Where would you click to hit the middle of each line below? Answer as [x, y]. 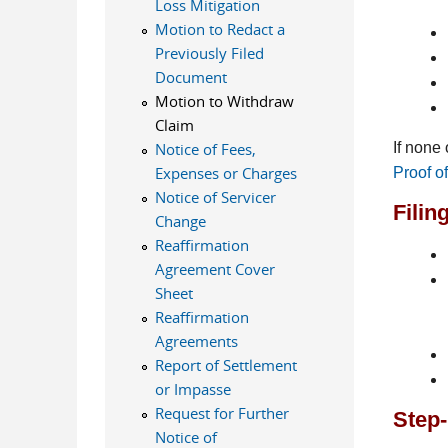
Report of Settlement [225, 365]
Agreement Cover [214, 269]
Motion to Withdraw [224, 101]
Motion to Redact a [219, 29]
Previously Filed [209, 53]
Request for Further [221, 413]
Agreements [196, 341]
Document [190, 77]
